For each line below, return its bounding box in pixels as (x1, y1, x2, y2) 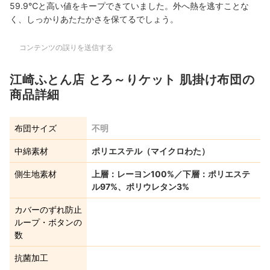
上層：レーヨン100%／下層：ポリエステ (92, 169, 250, 180)
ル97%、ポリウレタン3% (92, 181, 189, 192)
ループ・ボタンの (14, 217, 82, 228)
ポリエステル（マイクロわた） (92, 146, 210, 157)
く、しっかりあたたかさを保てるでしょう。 (10, 14, 178, 25)
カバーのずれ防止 (14, 204, 82, 215)
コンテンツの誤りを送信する (19, 43, 113, 52)
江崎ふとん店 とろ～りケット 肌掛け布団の (10, 72, 255, 87)
